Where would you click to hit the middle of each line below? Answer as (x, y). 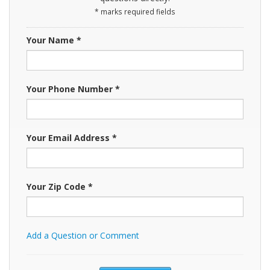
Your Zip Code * (60, 186)
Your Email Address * (72, 137)
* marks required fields (135, 11)
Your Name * (54, 40)
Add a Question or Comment (83, 235)
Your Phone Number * (73, 89)
